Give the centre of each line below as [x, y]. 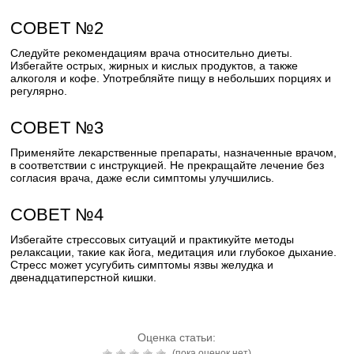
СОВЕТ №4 [57, 215]
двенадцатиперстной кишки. [84, 277]
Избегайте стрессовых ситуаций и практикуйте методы [153, 239]
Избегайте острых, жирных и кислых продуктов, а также [154, 66]
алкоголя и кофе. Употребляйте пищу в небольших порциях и [171, 78]
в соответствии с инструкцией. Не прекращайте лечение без [168, 165]
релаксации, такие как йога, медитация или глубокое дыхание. [174, 252]
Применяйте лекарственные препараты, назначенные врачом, [174, 153]
